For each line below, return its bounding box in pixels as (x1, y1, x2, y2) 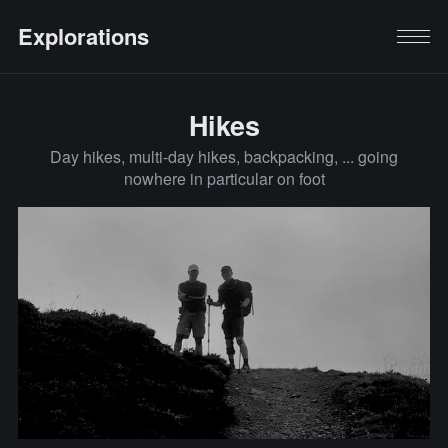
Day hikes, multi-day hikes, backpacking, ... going (50, 144, 398, 168)
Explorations (17, 20, 149, 53)
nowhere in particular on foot (123, 166, 325, 190)
